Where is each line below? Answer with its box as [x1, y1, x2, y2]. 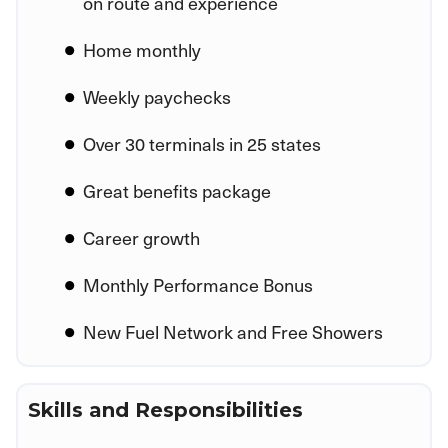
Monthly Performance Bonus [83, 270, 313, 298]
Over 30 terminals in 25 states [83, 129, 321, 157]
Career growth [83, 223, 200, 251]
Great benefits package [83, 176, 271, 204]
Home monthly [83, 35, 201, 63]
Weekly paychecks [83, 82, 231, 110]
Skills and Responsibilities [28, 397, 303, 422]
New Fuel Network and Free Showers [83, 317, 383, 345]
